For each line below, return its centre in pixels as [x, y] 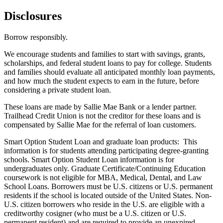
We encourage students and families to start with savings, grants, [105, 54]
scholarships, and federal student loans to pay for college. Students [108, 63]
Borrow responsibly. [36, 37]
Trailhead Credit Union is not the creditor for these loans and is [102, 116]
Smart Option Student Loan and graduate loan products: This [101, 142]
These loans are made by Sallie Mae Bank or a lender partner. [100, 107]
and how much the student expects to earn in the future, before [102, 81]
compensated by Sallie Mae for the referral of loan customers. [100, 125]
